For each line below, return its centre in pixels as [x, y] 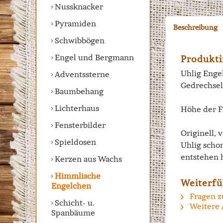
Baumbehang [78, 91]
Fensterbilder [79, 125]
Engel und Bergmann [93, 57]
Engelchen [71, 186]
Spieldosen [74, 142]
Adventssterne [81, 74]
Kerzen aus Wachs [87, 159]
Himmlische [77, 176]
